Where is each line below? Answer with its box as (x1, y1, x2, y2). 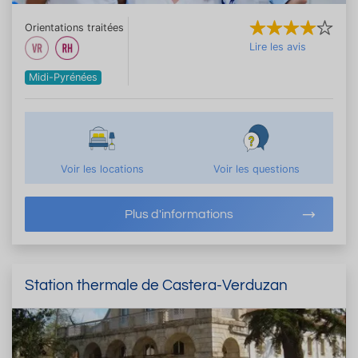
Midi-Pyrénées (29, 70, 98, 83)
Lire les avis (249, 40, 306, 53)
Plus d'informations (125, 207, 233, 221)
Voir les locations (60, 162, 144, 175)
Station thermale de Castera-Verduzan (25, 276, 288, 293)
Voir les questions (213, 162, 300, 175)
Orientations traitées (25, 21, 124, 34)
